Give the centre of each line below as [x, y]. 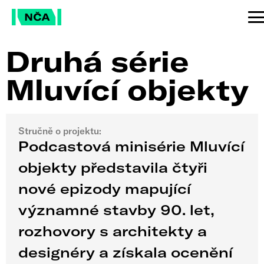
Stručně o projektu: [60, 131]
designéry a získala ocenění [126, 253]
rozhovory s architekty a [113, 231]
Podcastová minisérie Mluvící [132, 146]
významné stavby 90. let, [117, 210]
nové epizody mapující [105, 189]
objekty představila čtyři [113, 168]
